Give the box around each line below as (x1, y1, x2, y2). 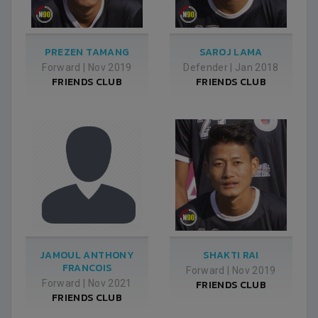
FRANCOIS (62, 261, 112, 275)
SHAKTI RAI (203, 248, 259, 263)
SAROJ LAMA (199, 45, 263, 60)
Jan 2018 (235, 62, 279, 73)
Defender (183, 62, 228, 73)
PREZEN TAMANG (44, 45, 130, 60)
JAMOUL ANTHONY (40, 248, 134, 263)
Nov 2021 (87, 278, 132, 289)
